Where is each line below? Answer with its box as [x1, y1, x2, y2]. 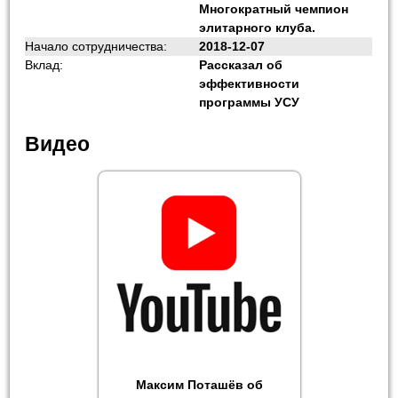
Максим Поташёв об [135, 378, 263, 393]
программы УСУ [199, 94, 300, 109]
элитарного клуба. [199, 20, 316, 35]
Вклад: [25, 57, 64, 72]
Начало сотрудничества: [25, 38, 168, 53]
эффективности [199, 76, 300, 91]
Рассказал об [199, 57, 283, 72]
